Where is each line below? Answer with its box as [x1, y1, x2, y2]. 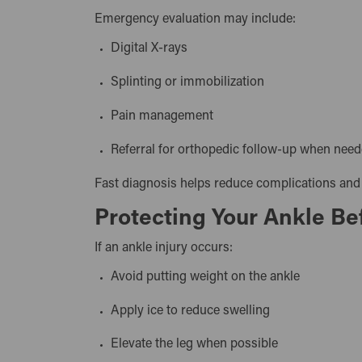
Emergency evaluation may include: [95, 13, 296, 27]
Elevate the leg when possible [111, 338, 285, 351]
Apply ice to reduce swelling [111, 304, 277, 318]
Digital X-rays [111, 42, 195, 56]
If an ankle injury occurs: [95, 241, 233, 255]
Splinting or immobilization [111, 76, 271, 90]
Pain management [111, 110, 221, 124]
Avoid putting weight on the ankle [111, 270, 307, 284]
